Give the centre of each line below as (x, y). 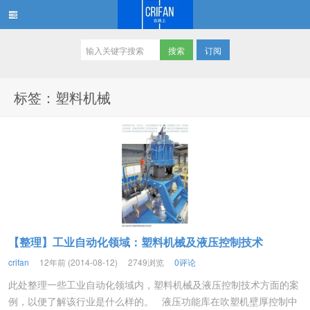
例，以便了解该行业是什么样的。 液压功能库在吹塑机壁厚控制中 (153, 301)
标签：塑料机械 (62, 97)
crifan (19, 262)
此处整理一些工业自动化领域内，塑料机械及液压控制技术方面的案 (154, 284)
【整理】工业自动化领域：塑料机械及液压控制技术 (136, 242)
